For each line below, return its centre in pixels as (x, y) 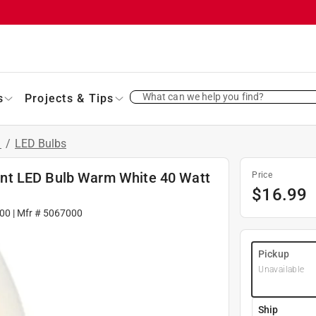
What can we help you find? (203, 96)
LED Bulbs (41, 143)
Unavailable (281, 269)
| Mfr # (27, 213)
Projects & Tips (69, 98)
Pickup (274, 254)
